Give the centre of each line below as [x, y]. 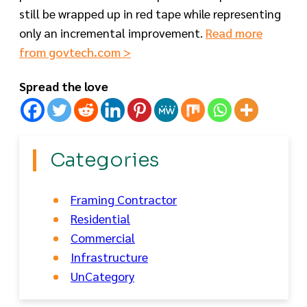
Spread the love [64, 86]
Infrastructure [109, 257]
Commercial [103, 238]
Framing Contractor [124, 199]
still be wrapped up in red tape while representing [150, 14]
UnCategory [102, 276]
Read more [234, 33]
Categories [105, 160]
